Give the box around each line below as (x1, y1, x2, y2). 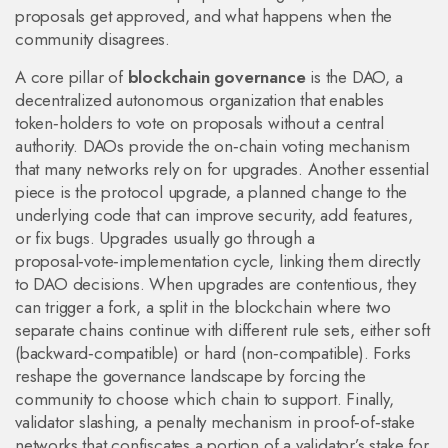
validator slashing (15, 410, 135, 434)
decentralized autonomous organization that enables (15, 88, 384, 112)
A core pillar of (15, 65, 128, 89)
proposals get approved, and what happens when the (15, 4, 393, 28)
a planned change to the (235, 180, 408, 204)
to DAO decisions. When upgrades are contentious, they (15, 272, 416, 296)
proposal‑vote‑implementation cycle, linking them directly (15, 249, 420, 273)
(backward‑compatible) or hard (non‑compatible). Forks (15, 341, 411, 365)
